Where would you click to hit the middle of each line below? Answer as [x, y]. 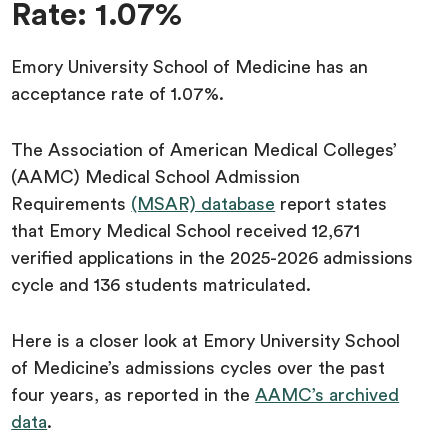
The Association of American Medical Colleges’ [204, 149]
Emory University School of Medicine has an [190, 66]
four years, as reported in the [133, 394]
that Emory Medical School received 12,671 [186, 230]
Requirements [71, 203]
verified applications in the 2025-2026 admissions [212, 257]
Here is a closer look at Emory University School [206, 340]
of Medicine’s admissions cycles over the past [198, 367]
